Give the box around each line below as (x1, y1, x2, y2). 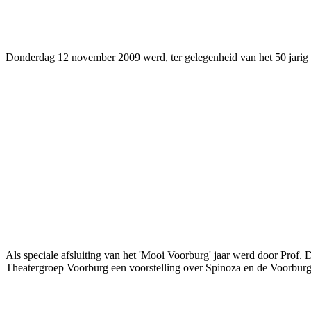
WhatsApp (267, 5, 303, 16)
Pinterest (187, 5, 221, 16)
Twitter (115, 5, 142, 16)
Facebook (34, 5, 70, 16)
